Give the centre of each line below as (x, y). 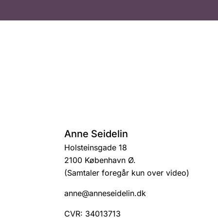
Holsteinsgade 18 (96, 147)
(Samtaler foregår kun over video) (127, 173)
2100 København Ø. (100, 160)
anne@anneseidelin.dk (105, 193)
